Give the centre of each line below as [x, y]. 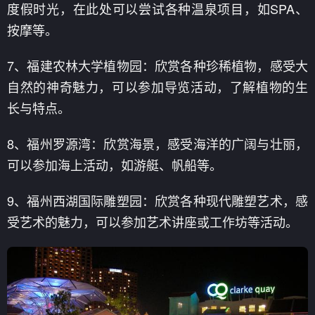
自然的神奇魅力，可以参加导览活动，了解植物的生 [157, 86]
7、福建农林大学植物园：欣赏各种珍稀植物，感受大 [157, 65]
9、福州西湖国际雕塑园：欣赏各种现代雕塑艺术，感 [157, 200]
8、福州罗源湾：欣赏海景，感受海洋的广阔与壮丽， [157, 143]
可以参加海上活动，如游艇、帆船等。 [115, 164]
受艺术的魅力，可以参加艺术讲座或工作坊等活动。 [153, 221]
